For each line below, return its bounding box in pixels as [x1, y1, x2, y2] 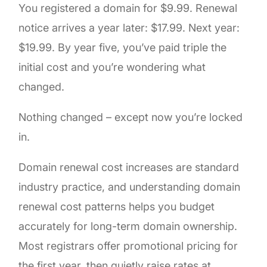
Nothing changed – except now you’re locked [18, 110, 243, 123]
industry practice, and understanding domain [18, 180, 241, 193]
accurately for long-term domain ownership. [18, 219, 238, 232]
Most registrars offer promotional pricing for [18, 239, 238, 252]
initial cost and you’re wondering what [18, 60, 206, 73]
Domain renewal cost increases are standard [18, 160, 240, 173]
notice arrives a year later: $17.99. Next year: [18, 21, 240, 34]
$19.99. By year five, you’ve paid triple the [18, 41, 227, 54]
